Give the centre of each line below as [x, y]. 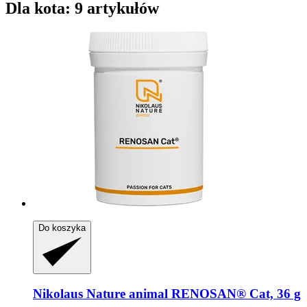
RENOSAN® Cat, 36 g [234, 294]
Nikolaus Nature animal [100, 294]
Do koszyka [62, 228]
